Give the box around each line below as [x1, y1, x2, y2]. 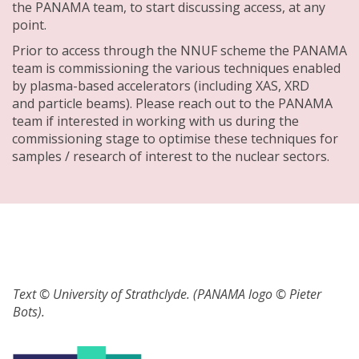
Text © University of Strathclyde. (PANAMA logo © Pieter [13, 284, 321, 303]
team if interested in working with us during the [12, 111, 299, 130]
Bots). [13, 302, 45, 321]
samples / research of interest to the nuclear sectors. [12, 147, 329, 165]
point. [12, 15, 46, 34]
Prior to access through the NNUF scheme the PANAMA [12, 41, 347, 59]
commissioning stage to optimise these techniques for [12, 129, 338, 147]
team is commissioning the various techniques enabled [12, 58, 341, 77]
